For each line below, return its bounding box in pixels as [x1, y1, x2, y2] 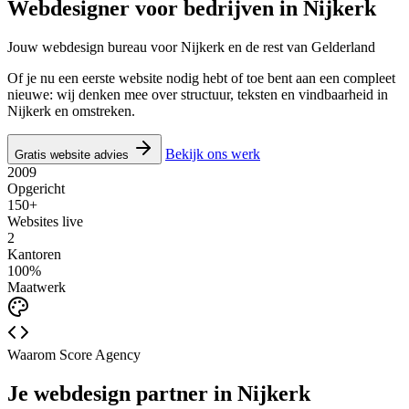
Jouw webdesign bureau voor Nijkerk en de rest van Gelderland [7, 38, 375, 55]
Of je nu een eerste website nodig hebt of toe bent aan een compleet [7, 69, 395, 86]
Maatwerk [7, 278, 66, 295]
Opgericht [7, 180, 65, 196]
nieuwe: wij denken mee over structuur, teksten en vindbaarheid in [7, 86, 388, 102]
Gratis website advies [15, 147, 132, 162]
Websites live [7, 213, 83, 229]
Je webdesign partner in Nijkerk [7, 381, 310, 405]
